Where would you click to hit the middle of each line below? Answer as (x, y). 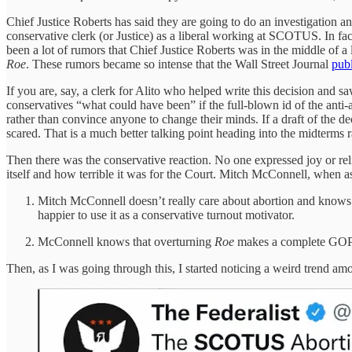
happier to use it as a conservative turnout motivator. (166, 215)
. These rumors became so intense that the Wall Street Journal (179, 64)
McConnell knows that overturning (126, 242)
